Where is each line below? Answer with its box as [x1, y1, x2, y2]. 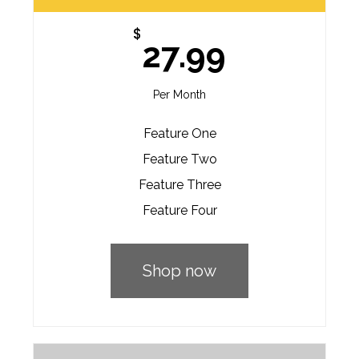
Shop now [143, 260, 216, 280]
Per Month [153, 87, 206, 101]
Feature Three [138, 176, 221, 192]
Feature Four [142, 202, 217, 218]
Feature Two [142, 151, 217, 167]
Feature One [143, 125, 216, 141]
